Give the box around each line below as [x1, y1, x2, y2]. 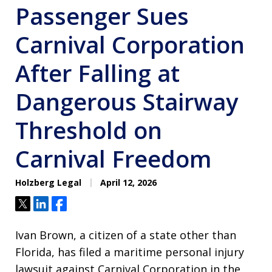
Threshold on [15, 114, 162, 146]
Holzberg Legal [15, 177, 81, 189]
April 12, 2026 [98, 177, 157, 189]
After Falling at [15, 57, 180, 89]
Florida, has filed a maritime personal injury [15, 245, 244, 260]
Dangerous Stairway [15, 86, 238, 118]
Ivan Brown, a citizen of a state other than [15, 228, 236, 243]
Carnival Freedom [15, 143, 211, 175]
